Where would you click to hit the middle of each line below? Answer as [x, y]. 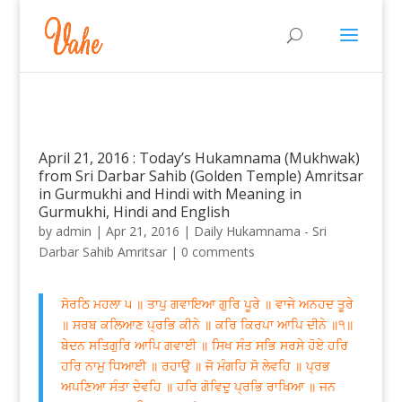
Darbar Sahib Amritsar [102, 252]
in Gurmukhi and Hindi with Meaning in [170, 194]
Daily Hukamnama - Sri [260, 231]
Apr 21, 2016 [142, 231]
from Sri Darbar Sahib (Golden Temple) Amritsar [201, 176]
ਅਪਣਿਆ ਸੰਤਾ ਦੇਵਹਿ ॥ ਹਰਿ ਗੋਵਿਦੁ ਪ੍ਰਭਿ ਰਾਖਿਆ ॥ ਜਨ [198, 386]
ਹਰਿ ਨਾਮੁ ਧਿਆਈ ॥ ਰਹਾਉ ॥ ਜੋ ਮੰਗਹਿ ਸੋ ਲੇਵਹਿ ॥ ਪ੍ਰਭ [195, 366]
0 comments [218, 252]
